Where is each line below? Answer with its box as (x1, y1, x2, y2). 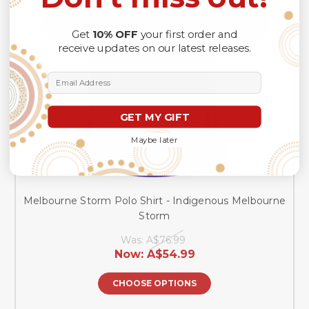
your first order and (140, 28, 238, 41)
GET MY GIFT (119, 110, 190, 123)
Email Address (47, 71, 108, 81)
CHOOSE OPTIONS (112, 277, 197, 288)
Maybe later (131, 135, 178, 145)
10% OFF (92, 28, 141, 41)
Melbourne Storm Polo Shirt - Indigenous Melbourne (23, 194, 286, 207)
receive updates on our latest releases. (58, 42, 251, 54)
